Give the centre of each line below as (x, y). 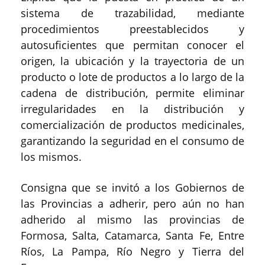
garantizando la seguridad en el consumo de (132, 140)
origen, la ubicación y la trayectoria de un (132, 61)
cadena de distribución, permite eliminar (132, 93)
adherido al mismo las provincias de (132, 219)
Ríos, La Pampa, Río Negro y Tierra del (132, 251)
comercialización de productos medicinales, (132, 125)
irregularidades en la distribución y (132, 109)
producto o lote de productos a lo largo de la (132, 77)
